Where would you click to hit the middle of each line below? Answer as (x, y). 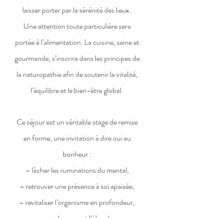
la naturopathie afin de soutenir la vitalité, (77, 74)
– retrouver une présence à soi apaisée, (77, 186)
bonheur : (77, 154)
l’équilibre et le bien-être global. (77, 90)
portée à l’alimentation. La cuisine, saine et (77, 42)
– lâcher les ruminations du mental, (77, 170)
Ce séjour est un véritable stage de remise (77, 122)
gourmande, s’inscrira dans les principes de (77, 58)
